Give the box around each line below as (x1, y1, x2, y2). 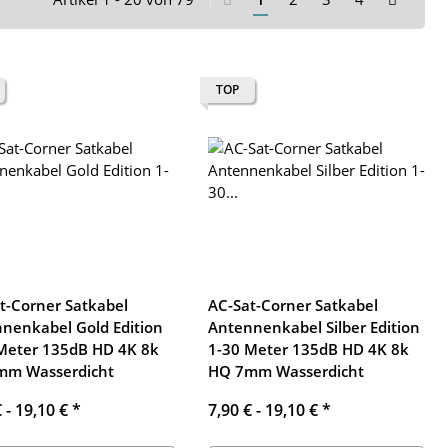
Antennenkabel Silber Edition (207, 317, 420, 338)
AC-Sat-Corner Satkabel (207, 295, 378, 316)
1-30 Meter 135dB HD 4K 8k (207, 339, 409, 360)
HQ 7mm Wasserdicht (207, 361, 364, 382)
